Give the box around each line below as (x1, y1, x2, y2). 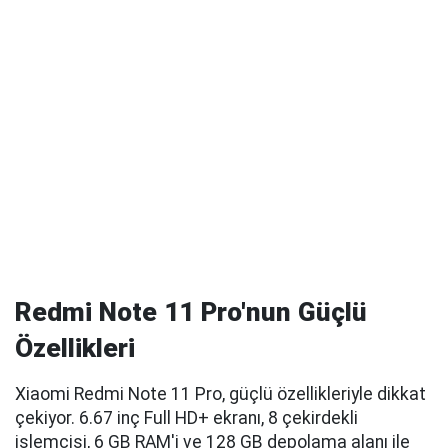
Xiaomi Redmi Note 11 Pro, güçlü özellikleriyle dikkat (15, 384, 426, 405)
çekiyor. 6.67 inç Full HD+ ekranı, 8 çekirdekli (15, 408, 358, 429)
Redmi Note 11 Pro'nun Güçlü (15, 297, 367, 328)
